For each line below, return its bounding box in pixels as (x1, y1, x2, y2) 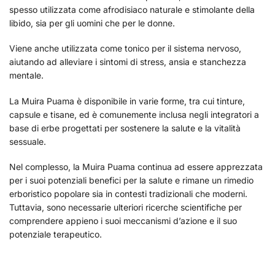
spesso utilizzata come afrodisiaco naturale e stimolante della (9, 4, 255, 15)
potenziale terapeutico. (9, 229, 102, 239)
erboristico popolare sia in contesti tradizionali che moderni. (9, 188, 247, 199)
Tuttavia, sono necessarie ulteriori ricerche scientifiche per (9, 202, 242, 212)
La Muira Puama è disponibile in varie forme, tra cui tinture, (9, 95, 245, 106)
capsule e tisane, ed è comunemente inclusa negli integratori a (9, 109, 259, 120)
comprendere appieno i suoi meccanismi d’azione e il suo (9, 215, 237, 226)
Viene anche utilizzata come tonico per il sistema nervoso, (9, 43, 241, 54)
